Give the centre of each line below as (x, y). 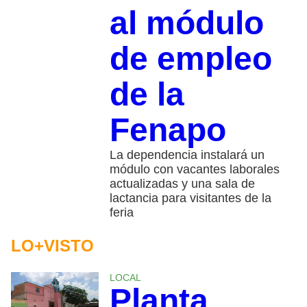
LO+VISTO (52, 245)
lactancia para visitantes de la (190, 198)
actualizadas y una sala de (182, 183)
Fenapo (168, 130)
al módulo (186, 23)
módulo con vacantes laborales (194, 169)
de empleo (191, 58)
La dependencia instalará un (187, 155)
